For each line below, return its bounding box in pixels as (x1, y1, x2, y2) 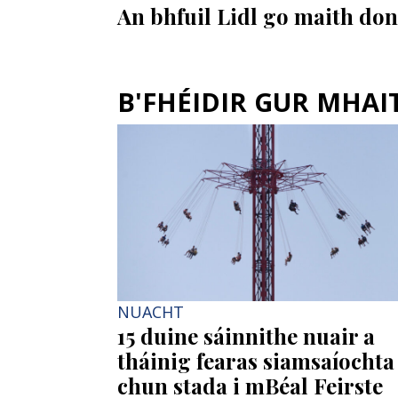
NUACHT (117, 300, 184, 322)
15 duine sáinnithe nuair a (117, 321, 375, 350)
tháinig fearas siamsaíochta (117, 346, 394, 375)
